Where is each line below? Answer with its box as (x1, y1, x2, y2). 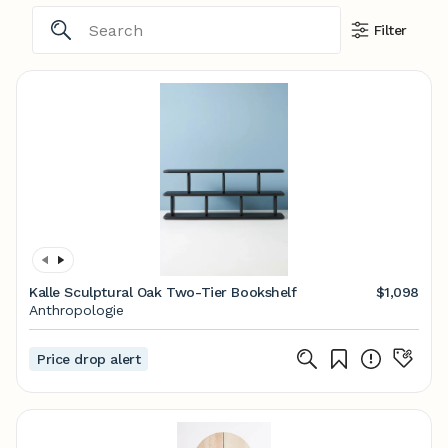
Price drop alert (37, 351, 141, 367)
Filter (373, 22, 407, 38)
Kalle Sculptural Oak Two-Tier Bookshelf (29, 284, 298, 300)
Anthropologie (29, 302, 124, 318)
